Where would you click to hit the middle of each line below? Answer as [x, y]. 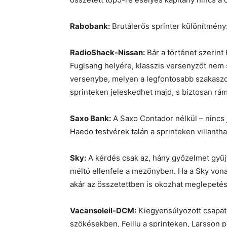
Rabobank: [90, 26]
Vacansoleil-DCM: [103, 211]
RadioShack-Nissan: [107, 53]
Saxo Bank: [90, 119]
